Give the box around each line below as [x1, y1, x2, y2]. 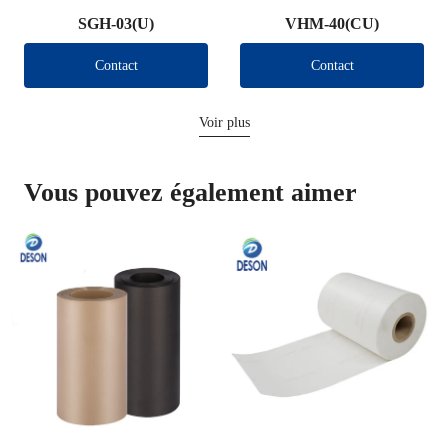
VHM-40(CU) [285, 15, 379, 33]
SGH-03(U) [78, 15, 154, 33]
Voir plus [198, 115, 250, 131]
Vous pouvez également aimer [24, 178, 357, 208]
